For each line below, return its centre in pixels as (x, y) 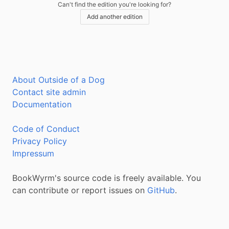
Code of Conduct (46, 129)
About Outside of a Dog (59, 80)
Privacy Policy (40, 141)
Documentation (42, 104)
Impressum (33, 153)
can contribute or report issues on (80, 190)
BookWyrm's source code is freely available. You (107, 178)
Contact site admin (49, 92)
